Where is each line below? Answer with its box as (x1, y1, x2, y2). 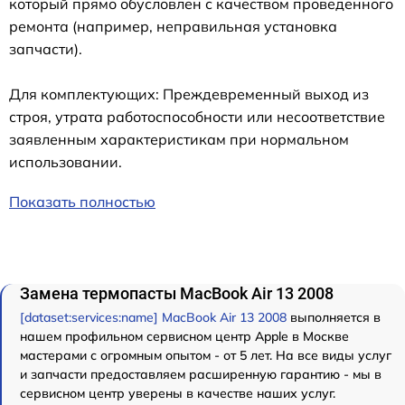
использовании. (9, 152, 122, 171)
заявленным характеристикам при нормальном (9, 129, 349, 148)
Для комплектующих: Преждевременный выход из (9, 84, 369, 103)
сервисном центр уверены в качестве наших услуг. (20, 384, 335, 401)
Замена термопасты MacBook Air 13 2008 (20, 283, 334, 303)
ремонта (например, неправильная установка (9, 16, 337, 35)
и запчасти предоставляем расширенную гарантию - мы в (20, 365, 381, 382)
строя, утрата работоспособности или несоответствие (9, 107, 385, 126)
